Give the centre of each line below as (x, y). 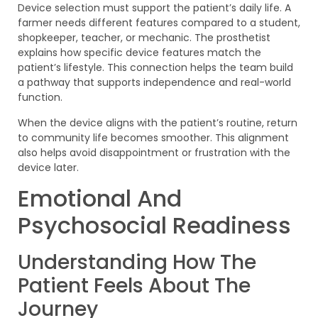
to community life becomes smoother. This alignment (153, 137)
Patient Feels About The (134, 286)
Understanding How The (137, 263)
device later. (48, 167)
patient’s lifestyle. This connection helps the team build (155, 68)
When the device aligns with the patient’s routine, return (158, 122)
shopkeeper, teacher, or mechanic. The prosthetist (144, 38)
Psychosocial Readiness (154, 226)
